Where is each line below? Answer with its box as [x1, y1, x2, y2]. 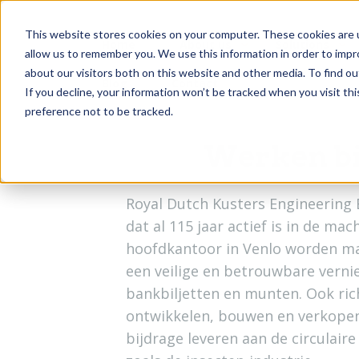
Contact [171, 75, 218, 91]
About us [179, 37, 232, 52]
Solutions [276, 37, 329, 52]
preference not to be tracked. [24, 103, 173, 118]
